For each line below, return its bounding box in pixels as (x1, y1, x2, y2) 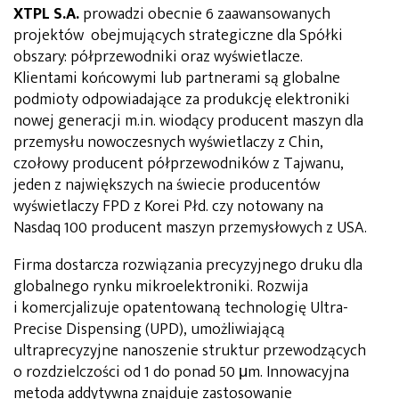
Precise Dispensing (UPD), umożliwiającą (13, 315, 285, 343)
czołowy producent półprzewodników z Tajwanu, (13, 150, 344, 177)
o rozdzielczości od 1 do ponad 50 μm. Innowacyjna (13, 358, 349, 386)
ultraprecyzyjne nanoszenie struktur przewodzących (13, 337, 366, 364)
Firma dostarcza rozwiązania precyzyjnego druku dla (13, 251, 362, 279)
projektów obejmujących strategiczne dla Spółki (13, 21, 343, 49)
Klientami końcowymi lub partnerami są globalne (13, 64, 340, 92)
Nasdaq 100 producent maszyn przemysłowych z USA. (13, 214, 367, 241)
